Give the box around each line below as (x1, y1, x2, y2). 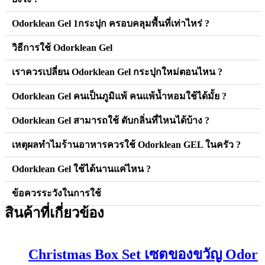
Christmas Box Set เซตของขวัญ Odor (28, 246, 258, 262)
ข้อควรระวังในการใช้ (12, 188, 101, 199)
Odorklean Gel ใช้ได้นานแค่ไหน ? (12, 164, 151, 174)
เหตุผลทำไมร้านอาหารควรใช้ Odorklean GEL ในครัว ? (12, 140, 241, 150)
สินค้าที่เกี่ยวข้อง (5, 205, 104, 221)
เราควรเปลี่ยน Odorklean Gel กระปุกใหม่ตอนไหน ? (12, 67, 222, 77)
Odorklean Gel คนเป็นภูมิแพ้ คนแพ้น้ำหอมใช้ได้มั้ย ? (12, 91, 227, 102)
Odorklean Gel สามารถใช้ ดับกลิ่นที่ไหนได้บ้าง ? (12, 115, 209, 126)
